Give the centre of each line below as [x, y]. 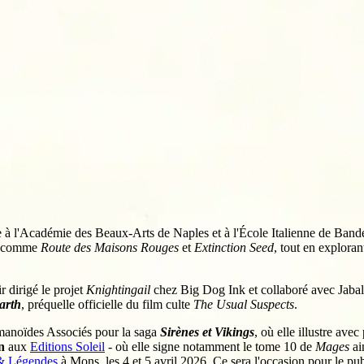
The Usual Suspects [244, 305]
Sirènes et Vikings [207, 332]
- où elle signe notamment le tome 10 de [210, 347]
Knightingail [118, 290]
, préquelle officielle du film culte [107, 305]
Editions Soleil [67, 347]
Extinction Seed [234, 248]
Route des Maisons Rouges [110, 248]
